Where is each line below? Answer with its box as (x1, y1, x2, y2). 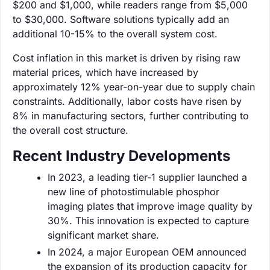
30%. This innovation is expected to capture (48, 214, 249, 227)
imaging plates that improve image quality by (48, 199, 253, 212)
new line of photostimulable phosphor (48, 185, 219, 198)
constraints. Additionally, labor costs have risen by (13, 95, 242, 107)
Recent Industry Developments (13, 146, 230, 165)
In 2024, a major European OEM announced (48, 245, 246, 258)
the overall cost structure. (13, 124, 128, 136)
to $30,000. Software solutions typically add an (13, 13, 229, 25)
